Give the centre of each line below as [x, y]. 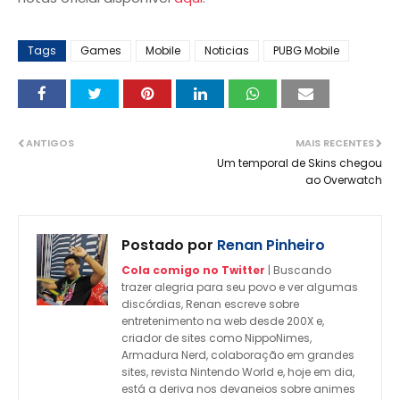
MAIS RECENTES [335, 142]
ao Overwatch [344, 179]
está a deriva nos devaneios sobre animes [238, 388]
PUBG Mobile [306, 50]
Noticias [227, 50]
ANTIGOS [50, 142]
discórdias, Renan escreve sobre [210, 304]
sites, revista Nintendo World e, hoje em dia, [238, 371]
